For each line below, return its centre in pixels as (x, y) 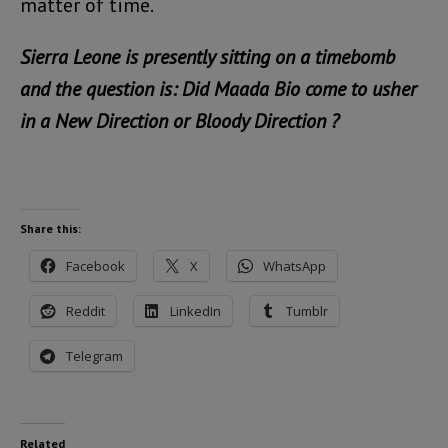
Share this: (50, 229)
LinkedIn (195, 311)
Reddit (85, 311)
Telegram (94, 356)
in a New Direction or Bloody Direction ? (179, 121)
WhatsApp (294, 266)
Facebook (95, 266)
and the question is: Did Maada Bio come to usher (218, 89)
